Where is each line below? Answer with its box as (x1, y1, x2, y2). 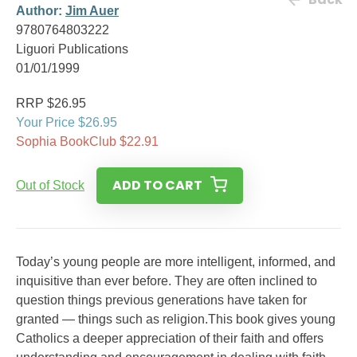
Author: (16, 4, 65, 18)
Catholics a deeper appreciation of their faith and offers (16, 331, 324, 345)
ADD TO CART (112, 176, 202, 194)
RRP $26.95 (16, 96, 86, 110)
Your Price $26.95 (16, 116, 117, 129)
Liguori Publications (16, 42, 128, 56)
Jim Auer (65, 4, 119, 18)
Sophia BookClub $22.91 (16, 135, 159, 148)
